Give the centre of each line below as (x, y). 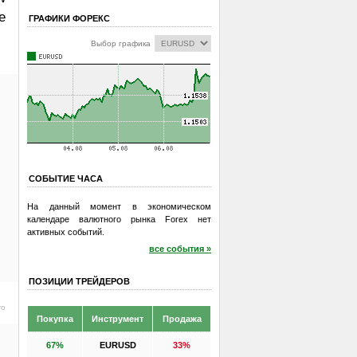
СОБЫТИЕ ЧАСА (66, 178)
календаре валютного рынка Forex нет (119, 219)
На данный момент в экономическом (119, 206)
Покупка (55, 318)
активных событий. (66, 231)
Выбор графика (121, 43)
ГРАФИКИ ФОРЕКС (69, 18)
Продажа (182, 318)
